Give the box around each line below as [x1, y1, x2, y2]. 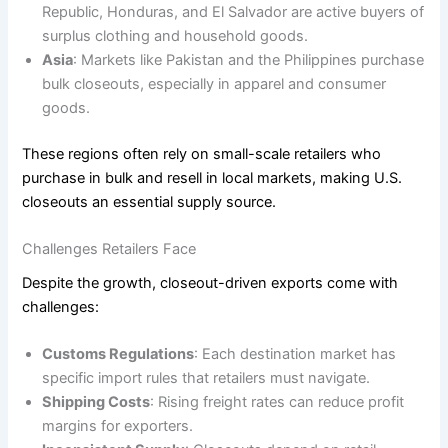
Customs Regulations [42, 345, 195, 364]
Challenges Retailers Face [22, 239, 197, 258]
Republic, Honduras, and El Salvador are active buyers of [42, 2, 425, 21]
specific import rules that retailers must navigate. [42, 369, 371, 388]
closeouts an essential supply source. [22, 192, 277, 211]
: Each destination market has [194, 345, 397, 364]
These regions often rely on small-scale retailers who [22, 144, 382, 163]
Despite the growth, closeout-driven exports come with [22, 274, 399, 293]
